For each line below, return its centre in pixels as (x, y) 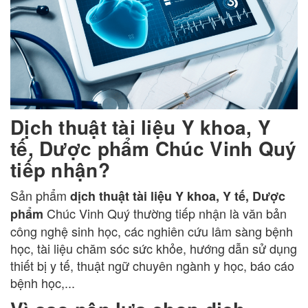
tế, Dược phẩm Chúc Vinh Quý (154, 148)
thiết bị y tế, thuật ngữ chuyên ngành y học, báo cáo (152, 266)
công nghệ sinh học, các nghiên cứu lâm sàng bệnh (152, 231)
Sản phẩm (40, 196)
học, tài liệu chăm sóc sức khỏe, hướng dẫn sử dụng (154, 249)
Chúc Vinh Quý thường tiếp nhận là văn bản (165, 213)
